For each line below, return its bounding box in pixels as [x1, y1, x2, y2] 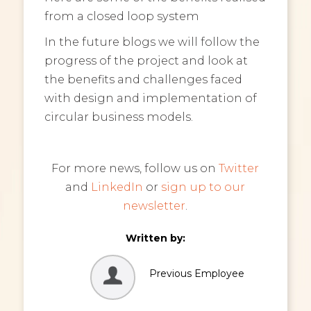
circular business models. [44, 110, 193, 124]
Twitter [219, 161, 260, 176]
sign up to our [161, 180, 246, 194]
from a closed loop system [44, 9, 199, 24]
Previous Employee [149, 267, 245, 280]
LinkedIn [91, 180, 144, 194]
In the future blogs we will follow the [44, 35, 260, 49]
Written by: [125, 232, 185, 245]
